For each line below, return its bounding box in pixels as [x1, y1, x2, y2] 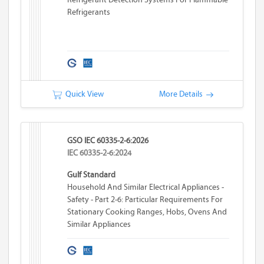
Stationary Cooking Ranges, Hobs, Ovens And [67, 207, 227, 217]
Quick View [62, 89, 104, 99]
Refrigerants [67, 7, 111, 17]
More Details [159, 89, 206, 99]
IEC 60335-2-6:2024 [67, 148, 132, 158]
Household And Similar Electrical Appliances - [67, 182, 225, 192]
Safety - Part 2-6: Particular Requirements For [67, 194, 223, 204]
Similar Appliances [67, 219, 131, 229]
